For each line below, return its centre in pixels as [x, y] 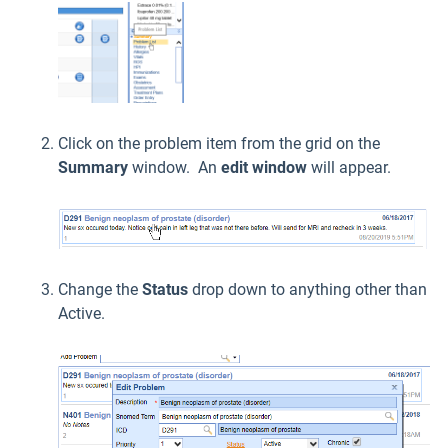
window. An [174, 168]
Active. [81, 314]
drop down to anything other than [307, 290]
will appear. [349, 168]
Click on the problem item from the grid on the [219, 144]
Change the [100, 290]
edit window [262, 168]
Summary [95, 168]
